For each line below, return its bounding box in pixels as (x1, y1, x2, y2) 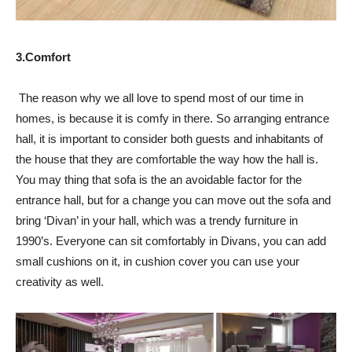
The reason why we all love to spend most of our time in (19, 91, 303, 105)
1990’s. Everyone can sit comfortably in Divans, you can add (16, 234, 326, 248)
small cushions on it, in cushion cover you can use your (16, 255, 299, 269)
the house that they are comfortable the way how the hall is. (16, 152, 318, 167)
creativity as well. (16, 275, 104, 289)
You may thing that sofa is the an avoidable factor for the (16, 173, 302, 187)
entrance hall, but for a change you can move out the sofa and (16, 193, 331, 207)
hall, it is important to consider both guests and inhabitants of (16, 132, 323, 146)
